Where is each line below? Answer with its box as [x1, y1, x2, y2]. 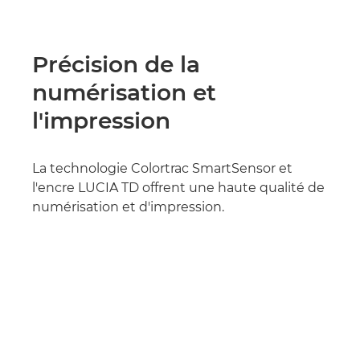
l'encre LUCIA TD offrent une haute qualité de [32, 180, 325, 196]
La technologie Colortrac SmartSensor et [32, 161, 292, 177]
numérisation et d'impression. [32, 199, 224, 215]
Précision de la [32, 51, 200, 79]
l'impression [32, 107, 170, 135]
